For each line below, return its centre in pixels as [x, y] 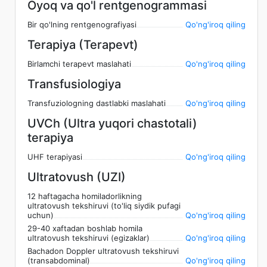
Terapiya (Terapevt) [83, 44]
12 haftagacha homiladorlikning [85, 196]
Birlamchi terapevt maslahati [79, 63]
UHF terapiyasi [55, 156]
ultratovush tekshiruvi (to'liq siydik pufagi [104, 205]
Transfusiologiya [74, 84]
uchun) [41, 215]
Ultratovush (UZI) [77, 177]
